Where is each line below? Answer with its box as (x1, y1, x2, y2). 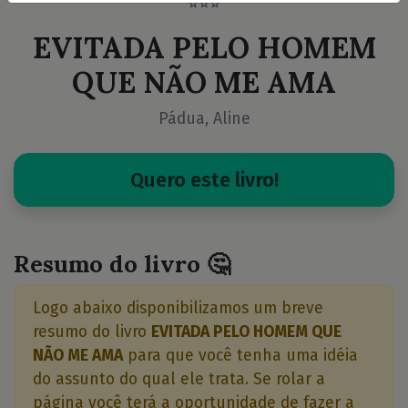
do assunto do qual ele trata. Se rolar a (33, 370, 325, 389)
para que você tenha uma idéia (123, 346, 358, 365)
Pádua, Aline (158, 109, 250, 128)
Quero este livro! (129, 168, 279, 192)
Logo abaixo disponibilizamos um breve (33, 299, 323, 318)
